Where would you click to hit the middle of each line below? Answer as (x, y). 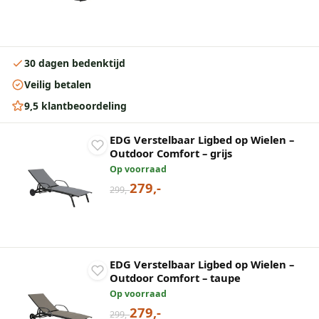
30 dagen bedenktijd (75, 63)
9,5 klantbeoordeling (75, 106)
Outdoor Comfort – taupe (176, 277)
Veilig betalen (58, 85)
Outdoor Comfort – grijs (171, 153)
